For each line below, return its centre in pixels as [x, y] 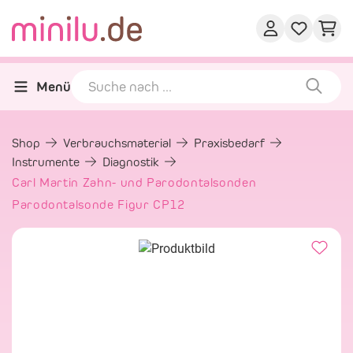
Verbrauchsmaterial [119, 143]
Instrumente [47, 162]
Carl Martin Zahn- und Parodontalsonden [134, 182]
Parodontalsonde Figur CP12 [98, 204]
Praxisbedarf [231, 143]
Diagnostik [132, 162]
